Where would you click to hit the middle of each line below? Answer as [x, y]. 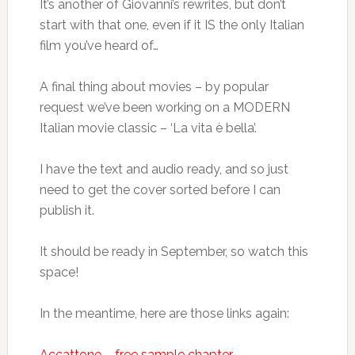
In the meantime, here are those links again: [164, 313]
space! [59, 272]
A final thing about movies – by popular [154, 87]
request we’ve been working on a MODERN [164, 107]
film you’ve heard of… [99, 46]
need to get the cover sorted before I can [160, 190]
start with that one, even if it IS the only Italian [172, 25]
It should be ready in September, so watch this [174, 252]
